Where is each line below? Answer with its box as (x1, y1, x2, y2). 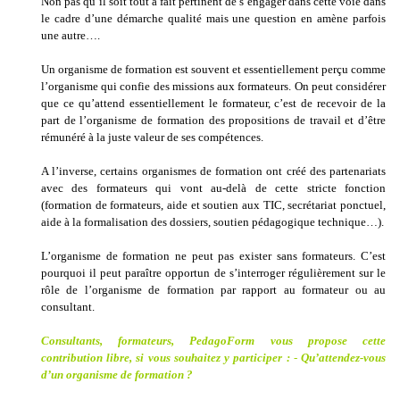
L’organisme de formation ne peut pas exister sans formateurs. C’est (41, 249, 386, 263)
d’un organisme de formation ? (41, 368, 193, 382)
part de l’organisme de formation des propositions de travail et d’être (41, 113, 386, 128)
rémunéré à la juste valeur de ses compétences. (41, 130, 263, 145)
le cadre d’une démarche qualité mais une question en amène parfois (41, 12, 386, 26)
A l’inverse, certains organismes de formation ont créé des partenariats (41, 164, 386, 179)
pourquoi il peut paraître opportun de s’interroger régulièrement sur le (41, 266, 386, 280)
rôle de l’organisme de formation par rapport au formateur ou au (41, 283, 386, 297)
